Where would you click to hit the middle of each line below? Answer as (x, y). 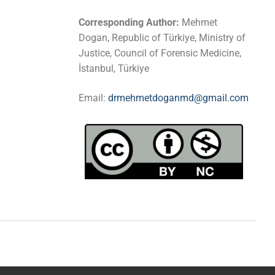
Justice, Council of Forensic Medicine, (160, 53)
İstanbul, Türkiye (114, 69)
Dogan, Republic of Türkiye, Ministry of (162, 38)
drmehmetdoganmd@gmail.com (179, 98)
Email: (94, 98)
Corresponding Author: (129, 23)
